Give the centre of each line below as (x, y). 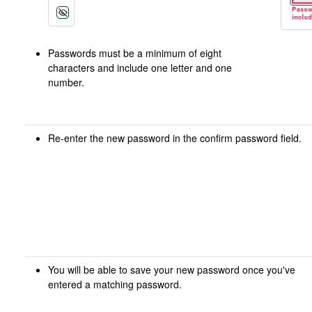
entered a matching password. (115, 284)
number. (66, 82)
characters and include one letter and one (140, 68)
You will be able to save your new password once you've (171, 270)
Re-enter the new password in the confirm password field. (174, 138)
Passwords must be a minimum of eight (134, 53)
